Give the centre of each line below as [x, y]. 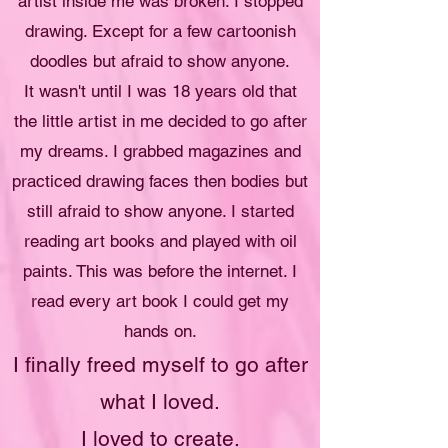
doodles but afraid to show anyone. [160, 60]
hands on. [160, 330]
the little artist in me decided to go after [160, 120]
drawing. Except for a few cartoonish [160, 30]
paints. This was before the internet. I [160, 270]
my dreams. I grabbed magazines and [160, 150]
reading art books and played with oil [160, 240]
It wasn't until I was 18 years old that [160, 90]
